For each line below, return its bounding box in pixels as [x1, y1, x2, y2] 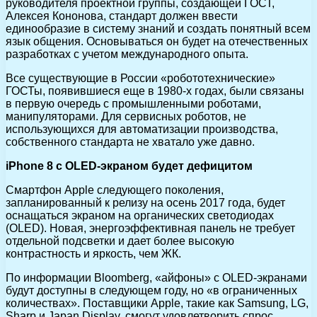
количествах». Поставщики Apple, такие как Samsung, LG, [6, 296, 309, 309]
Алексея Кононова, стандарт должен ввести [6, 9, 238, 22]
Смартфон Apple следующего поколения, [6, 183, 224, 196]
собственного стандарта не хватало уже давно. [6, 135, 255, 148]
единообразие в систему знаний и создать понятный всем [6, 22, 311, 35]
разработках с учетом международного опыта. [6, 47, 248, 60]
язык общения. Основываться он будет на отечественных [6, 35, 308, 47]
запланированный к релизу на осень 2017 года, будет [6, 196, 285, 209]
